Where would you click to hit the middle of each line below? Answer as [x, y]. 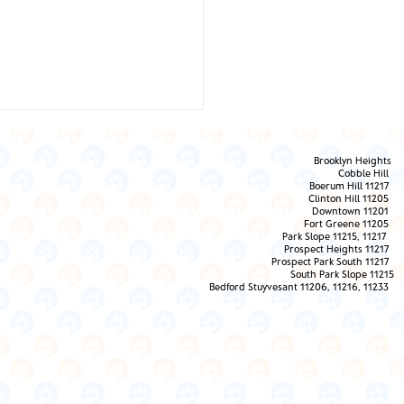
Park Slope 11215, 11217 [338, 236]
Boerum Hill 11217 [352, 186]
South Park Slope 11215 [342, 274]
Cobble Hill [366, 173]
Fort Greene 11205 [349, 224]
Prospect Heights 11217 [339, 249]
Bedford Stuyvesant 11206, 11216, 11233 [299, 287]
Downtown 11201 [353, 211]
